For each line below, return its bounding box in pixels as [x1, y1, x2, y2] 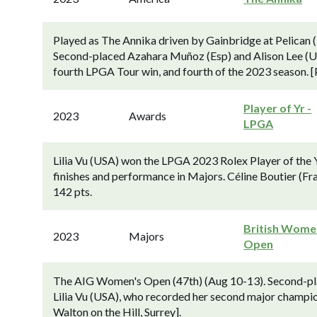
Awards [129, 109, 167, 122]
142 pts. [53, 185, 92, 198]
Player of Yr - [243, 101, 312, 115]
